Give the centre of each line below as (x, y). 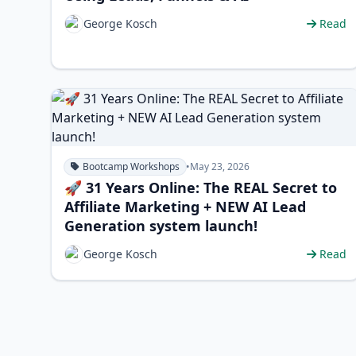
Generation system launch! (161, 226)
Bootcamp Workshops (131, 166)
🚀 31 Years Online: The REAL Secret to (201, 188)
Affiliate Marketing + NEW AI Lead (185, 207)
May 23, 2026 (220, 166)
